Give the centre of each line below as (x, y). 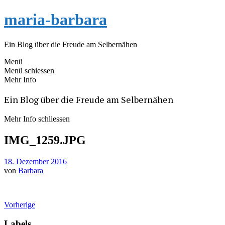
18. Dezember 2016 (35, 161)
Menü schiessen (29, 70)
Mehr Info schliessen (37, 119)
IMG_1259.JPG (45, 140)
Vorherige (20, 204)
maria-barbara (55, 20)
